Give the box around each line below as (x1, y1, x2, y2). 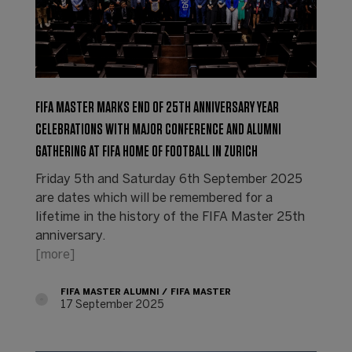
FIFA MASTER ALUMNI (60, 288, 159, 297)
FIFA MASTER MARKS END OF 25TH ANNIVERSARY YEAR (35, 100, 279, 116)
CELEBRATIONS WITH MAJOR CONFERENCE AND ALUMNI (35, 122, 281, 138)
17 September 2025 (60, 300, 164, 311)
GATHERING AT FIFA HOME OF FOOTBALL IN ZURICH (35, 144, 258, 160)
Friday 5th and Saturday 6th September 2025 (35, 174, 302, 186)
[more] (35, 249, 75, 262)
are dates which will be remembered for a (35, 192, 273, 205)
